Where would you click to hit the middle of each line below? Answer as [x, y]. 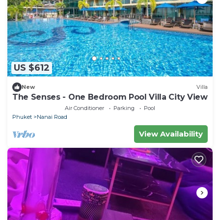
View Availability [171, 134]
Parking [124, 108]
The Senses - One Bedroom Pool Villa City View [110, 97]
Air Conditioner [84, 108]
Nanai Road [52, 117]
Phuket [22, 117]
